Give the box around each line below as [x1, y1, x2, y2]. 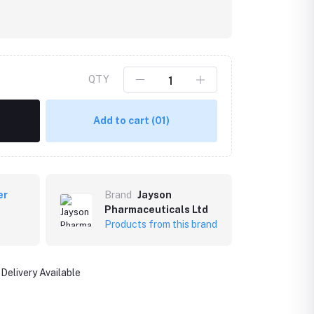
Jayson [137, 189, 172, 200]
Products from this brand [104, 219, 217, 230]
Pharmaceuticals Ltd [104, 204, 208, 215]
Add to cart [93, 115, 151, 126]
